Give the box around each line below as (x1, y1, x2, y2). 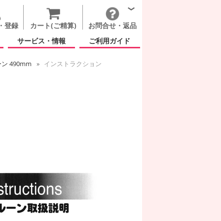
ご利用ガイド (89, 36, 131, 45)
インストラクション (42, 59, 102, 68)
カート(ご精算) (30, 21, 76, 30)
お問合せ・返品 (88, 21, 137, 30)
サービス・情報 (17, 36, 66, 45)
